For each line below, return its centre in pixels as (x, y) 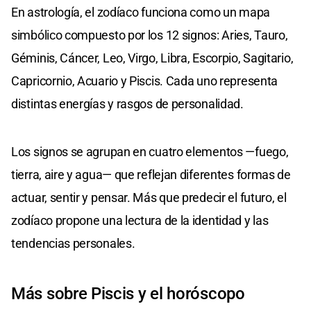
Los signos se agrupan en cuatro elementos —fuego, (150, 151)
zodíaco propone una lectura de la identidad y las (140, 220)
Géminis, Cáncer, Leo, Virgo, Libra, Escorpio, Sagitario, (152, 58)
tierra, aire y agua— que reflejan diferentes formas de (151, 174)
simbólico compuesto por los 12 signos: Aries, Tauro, (150, 35)
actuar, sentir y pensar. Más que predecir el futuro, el (149, 197)
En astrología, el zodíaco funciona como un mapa (141, 12)
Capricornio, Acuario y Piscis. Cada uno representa (145, 81)
